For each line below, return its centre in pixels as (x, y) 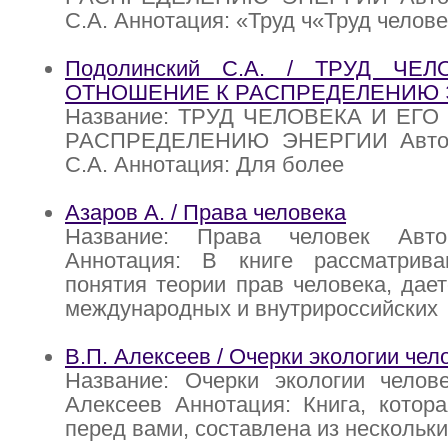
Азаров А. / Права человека (205, 213)
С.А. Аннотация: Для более (204, 165)
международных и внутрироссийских (251, 309)
